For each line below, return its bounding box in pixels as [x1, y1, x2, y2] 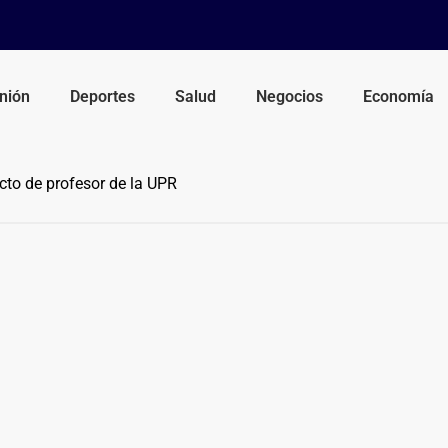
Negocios [256, 86, 324, 106]
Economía [363, 86, 435, 106]
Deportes [70, 86, 136, 106]
